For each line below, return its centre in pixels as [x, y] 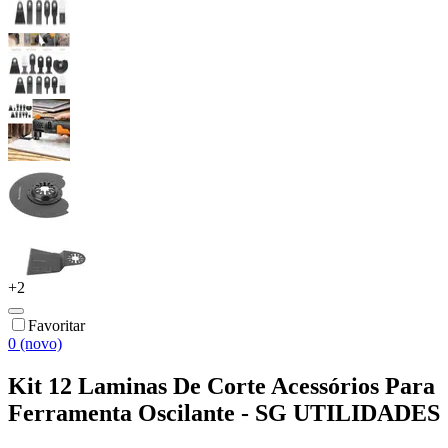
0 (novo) [35, 343]
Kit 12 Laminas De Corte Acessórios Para [221, 385]
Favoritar [56, 325]
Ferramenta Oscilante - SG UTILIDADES [224, 412]
